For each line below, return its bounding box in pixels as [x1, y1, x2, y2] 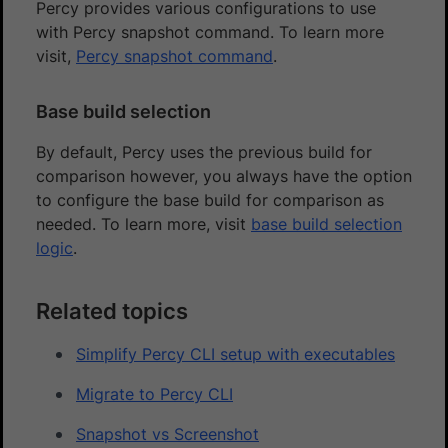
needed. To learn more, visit [36, 213, 251, 234]
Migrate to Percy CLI [76, 383, 233, 404]
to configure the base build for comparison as [36, 189, 384, 210]
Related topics [36, 297, 188, 324]
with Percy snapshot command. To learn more [36, 21, 384, 42]
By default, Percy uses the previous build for [36, 141, 372, 162]
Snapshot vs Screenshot [76, 423, 259, 444]
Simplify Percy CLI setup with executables [76, 343, 395, 364]
